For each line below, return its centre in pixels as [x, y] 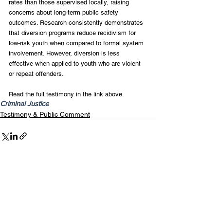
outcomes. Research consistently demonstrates [77, 22]
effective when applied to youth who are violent [76, 63]
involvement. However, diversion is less [65, 53]
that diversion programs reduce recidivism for [73, 33]
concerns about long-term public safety [64, 12]
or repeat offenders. [36, 73]
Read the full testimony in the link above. [66, 94]
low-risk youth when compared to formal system [77, 43]
